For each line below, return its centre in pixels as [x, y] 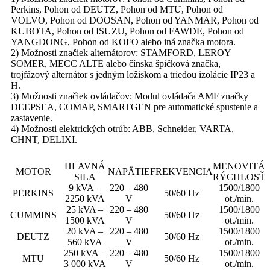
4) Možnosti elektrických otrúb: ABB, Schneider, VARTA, [122, 129]
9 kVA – [85, 188]
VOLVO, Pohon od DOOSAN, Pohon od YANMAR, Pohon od [135, 20]
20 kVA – [85, 231]
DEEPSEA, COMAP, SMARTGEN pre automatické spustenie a [134, 107]
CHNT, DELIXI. [44, 140]
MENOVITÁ [239, 166]
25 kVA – [85, 210]
